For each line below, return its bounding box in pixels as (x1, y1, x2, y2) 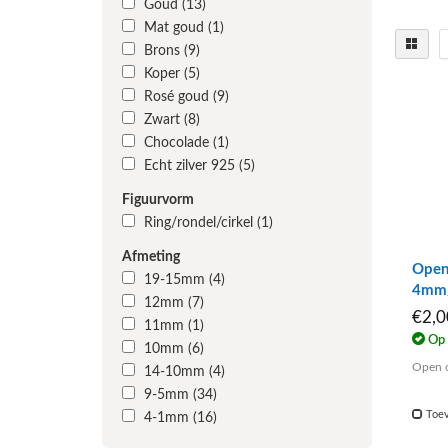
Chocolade (144, 136, 213, 150)
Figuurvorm (122, 193, 194, 207)
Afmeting (122, 250, 180, 264)
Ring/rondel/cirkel (144, 216, 257, 230)
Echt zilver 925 (144, 159, 239, 173)
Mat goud (144, 21, 208, 35)
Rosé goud (144, 90, 213, 104)
